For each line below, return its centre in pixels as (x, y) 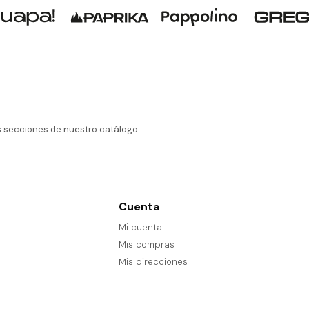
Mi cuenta (140, 227)
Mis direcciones (153, 262)
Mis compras (146, 245)
